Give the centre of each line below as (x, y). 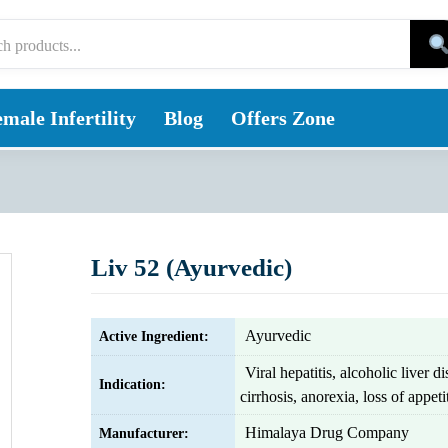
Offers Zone (283, 118)
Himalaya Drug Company (327, 432)
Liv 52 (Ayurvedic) (191, 267)
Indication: (132, 384)
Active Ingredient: (154, 336)
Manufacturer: (144, 433)
